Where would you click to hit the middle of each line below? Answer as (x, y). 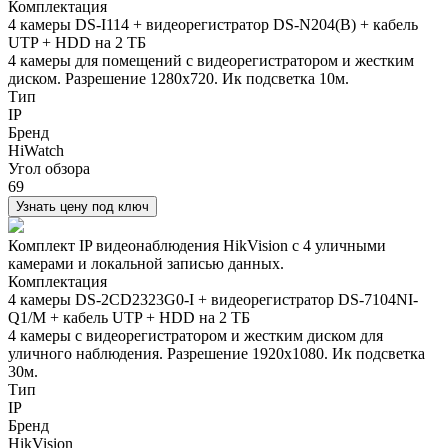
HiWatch (36, 150)
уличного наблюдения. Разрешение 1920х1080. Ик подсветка (216, 353)
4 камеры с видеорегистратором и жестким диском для (195, 335)
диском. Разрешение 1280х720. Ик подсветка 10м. (178, 78)
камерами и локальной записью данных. (146, 263)
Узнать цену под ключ (82, 206)
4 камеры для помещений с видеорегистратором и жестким (211, 60)
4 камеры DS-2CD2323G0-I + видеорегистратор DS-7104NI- (213, 299)
